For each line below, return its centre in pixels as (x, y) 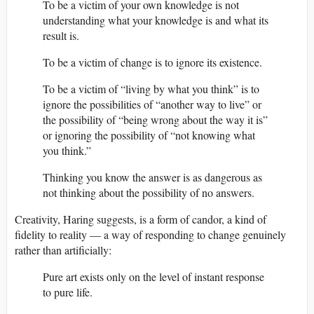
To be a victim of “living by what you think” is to (151, 89)
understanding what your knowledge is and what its (156, 20)
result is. (61, 36)
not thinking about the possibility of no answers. (149, 193)
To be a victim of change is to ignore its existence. (152, 62)
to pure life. (68, 292)
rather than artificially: (63, 250)
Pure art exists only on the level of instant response (153, 277)
